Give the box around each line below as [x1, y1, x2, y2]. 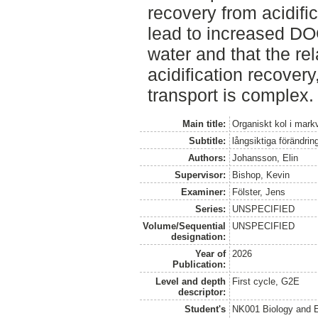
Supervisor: [174, 169, 226, 180]
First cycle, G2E [232, 275, 300, 287]
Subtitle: [188, 135, 226, 146]
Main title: [182, 118, 226, 129]
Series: [194, 203, 226, 214]
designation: [170, 231, 226, 242]
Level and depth [155, 275, 226, 287]
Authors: [187, 152, 226, 163]
